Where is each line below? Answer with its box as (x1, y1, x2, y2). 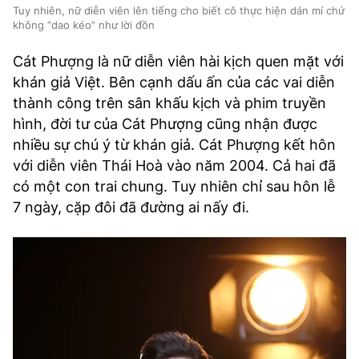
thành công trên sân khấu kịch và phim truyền (13, 94, 326, 111)
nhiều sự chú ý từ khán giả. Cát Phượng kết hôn (13, 135, 336, 153)
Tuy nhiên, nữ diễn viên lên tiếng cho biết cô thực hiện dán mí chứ (13, 3, 345, 17)
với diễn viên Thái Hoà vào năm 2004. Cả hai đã (13, 156, 336, 174)
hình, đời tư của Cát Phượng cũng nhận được (13, 115, 317, 132)
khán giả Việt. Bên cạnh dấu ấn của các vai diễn (13, 73, 335, 91)
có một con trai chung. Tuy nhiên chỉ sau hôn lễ (13, 177, 335, 195)
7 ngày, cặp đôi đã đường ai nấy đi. (13, 198, 249, 216)
